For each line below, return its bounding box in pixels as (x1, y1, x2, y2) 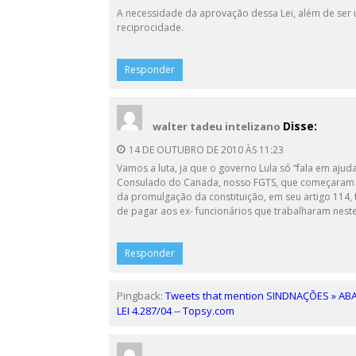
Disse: (283, 118, 317, 133)
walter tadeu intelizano (153, 119, 281, 133)
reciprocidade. (117, 21, 184, 34)
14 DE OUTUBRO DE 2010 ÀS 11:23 (129, 143, 284, 157)
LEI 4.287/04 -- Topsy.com (117, 304, 234, 318)
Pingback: (117, 288, 165, 303)
